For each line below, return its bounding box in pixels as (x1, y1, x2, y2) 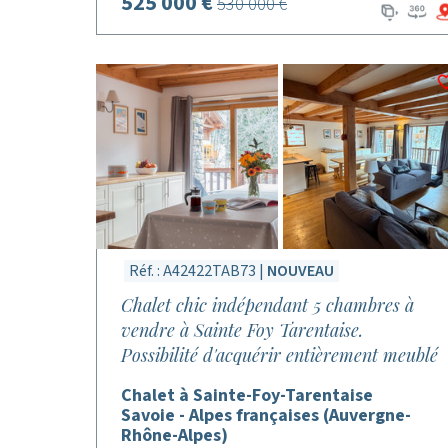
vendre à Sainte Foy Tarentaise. (121, 318, 363, 342)
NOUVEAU (267, 260, 334, 282)
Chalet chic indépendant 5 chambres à (121, 293, 414, 317)
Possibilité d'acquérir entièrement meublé (121, 343, 438, 367)
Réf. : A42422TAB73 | (129, 260, 267, 282)
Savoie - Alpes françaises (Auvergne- (121, 403, 411, 428)
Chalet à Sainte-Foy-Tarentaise (121, 383, 373, 408)
